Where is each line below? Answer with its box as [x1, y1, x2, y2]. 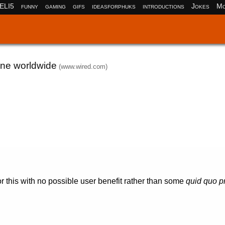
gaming [45, 2, 66, 10]
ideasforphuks [91, 2, 136, 10]
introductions [142, 2, 184, 10]
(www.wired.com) [58, 62, 107, 70]
